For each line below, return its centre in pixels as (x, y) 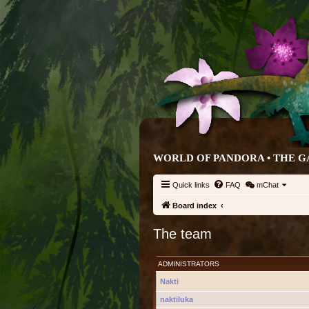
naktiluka (177, 299)
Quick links (191, 185)
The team (182, 234)
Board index (195, 206)
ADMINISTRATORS (189, 264)
